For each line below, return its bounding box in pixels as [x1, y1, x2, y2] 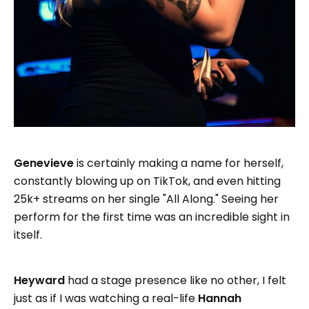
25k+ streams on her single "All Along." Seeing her [14, 190, 279, 207]
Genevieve [14, 154, 74, 171]
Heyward [14, 272, 65, 288]
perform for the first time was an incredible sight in [14, 208, 290, 225]
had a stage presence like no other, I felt [65, 272, 286, 288]
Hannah [198, 290, 241, 306]
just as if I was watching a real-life [14, 290, 198, 306]
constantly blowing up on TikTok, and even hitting [14, 172, 281, 189]
